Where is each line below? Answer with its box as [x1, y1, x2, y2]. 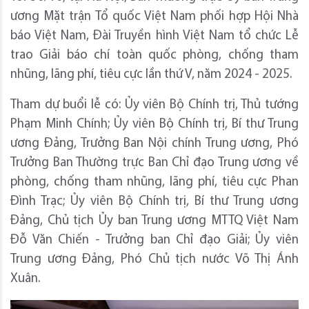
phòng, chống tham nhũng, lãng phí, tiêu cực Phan [10, 175, 299, 189]
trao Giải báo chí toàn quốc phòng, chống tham [10, 48, 299, 62]
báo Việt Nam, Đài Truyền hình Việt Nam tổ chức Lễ [10, 29, 299, 43]
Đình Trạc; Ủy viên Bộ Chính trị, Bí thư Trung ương [10, 195, 299, 208]
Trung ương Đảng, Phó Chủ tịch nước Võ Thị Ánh [10, 252, 299, 266]
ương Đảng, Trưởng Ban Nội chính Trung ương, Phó [10, 137, 299, 150]
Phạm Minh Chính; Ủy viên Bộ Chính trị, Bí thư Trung [10, 117, 299, 131]
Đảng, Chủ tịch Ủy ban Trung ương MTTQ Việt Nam [10, 214, 299, 228]
